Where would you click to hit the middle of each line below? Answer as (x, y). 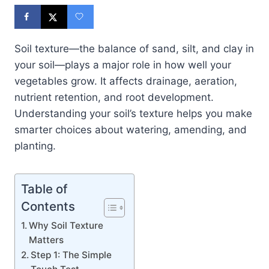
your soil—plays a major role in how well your (123, 65)
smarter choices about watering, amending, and (131, 129)
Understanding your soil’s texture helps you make (133, 113)
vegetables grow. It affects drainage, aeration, (126, 81)
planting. (35, 146)
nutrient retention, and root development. (114, 97)
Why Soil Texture (66, 225)
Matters (47, 240)
